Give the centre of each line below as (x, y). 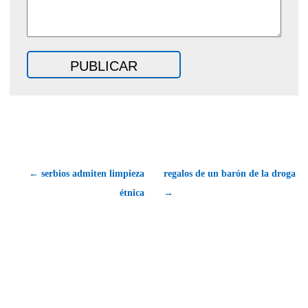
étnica (132, 192)
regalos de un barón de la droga (230, 173)
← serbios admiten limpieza (87, 173)
